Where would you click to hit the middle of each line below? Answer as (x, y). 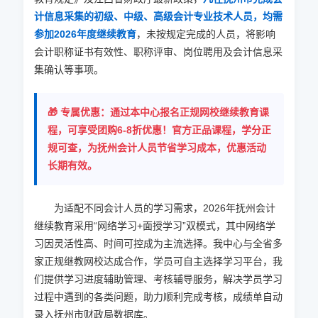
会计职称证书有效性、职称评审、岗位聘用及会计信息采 (158, 52)
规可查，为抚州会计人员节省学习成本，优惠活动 (157, 148)
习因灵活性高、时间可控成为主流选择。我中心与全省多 (158, 243)
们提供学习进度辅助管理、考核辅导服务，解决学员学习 (158, 279)
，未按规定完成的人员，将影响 (205, 34)
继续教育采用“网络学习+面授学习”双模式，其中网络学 (154, 226)
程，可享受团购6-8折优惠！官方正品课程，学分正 (159, 130)
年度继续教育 (106, 34)
